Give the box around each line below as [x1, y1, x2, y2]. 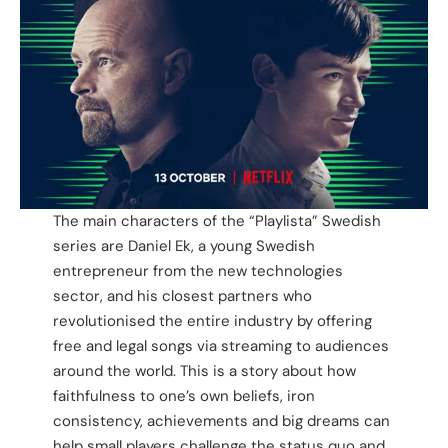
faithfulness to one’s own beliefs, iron [52, 385, 315, 406]
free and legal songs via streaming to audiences [52, 335, 389, 356]
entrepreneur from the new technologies [52, 260, 343, 281]
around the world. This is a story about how [52, 360, 356, 381]
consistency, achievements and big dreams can [52, 410, 390, 431]
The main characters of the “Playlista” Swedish [52, 210, 381, 231]
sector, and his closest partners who [52, 285, 312, 306]
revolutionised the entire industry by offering [52, 310, 372, 331]
